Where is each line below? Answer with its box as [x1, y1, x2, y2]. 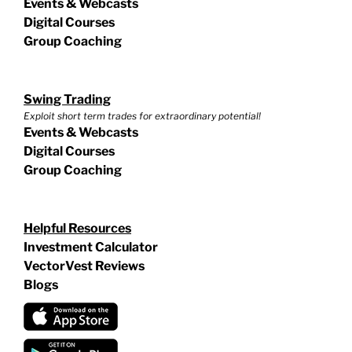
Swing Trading [24, 92, 111, 108]
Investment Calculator [24, 240, 158, 255]
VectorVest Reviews [24, 258, 145, 274]
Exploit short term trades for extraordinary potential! [24, 110, 261, 123]
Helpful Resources [24, 221, 131, 236]
